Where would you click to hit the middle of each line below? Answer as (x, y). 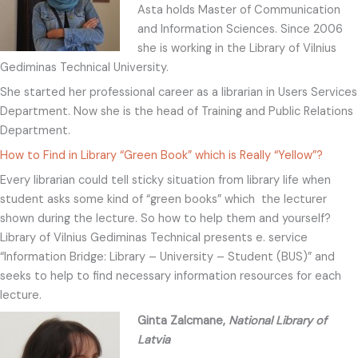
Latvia (153, 340)
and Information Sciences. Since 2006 (240, 29)
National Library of (277, 320)
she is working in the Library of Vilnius (237, 48)
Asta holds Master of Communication (239, 10)
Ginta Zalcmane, (183, 320)
